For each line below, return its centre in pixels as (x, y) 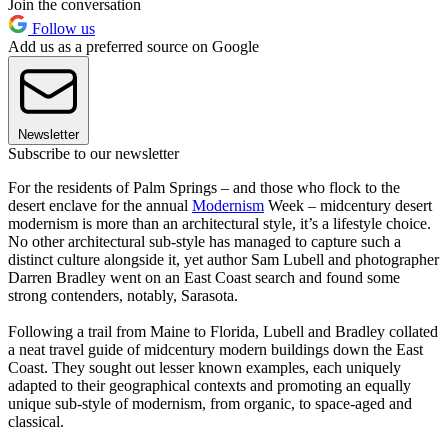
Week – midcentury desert (348, 206)
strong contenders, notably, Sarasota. (123, 296)
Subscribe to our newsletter (93, 154)
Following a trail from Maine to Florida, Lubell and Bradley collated (223, 332)
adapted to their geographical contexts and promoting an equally (209, 386)
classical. (36, 422)
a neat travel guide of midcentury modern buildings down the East (215, 350)
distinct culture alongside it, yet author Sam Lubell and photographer (223, 260)
